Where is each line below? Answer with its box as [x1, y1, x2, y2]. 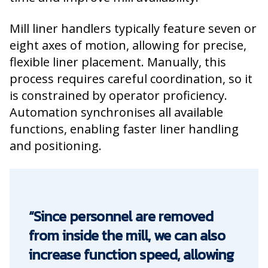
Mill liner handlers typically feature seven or [10, 20, 257, 36]
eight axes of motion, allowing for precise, [10, 37, 246, 53]
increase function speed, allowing [29, 244, 234, 265]
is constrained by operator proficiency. [10, 87, 227, 103]
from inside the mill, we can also [29, 225, 226, 246]
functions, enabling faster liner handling [10, 121, 239, 137]
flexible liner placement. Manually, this [10, 54, 226, 70]
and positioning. [10, 138, 105, 154]
